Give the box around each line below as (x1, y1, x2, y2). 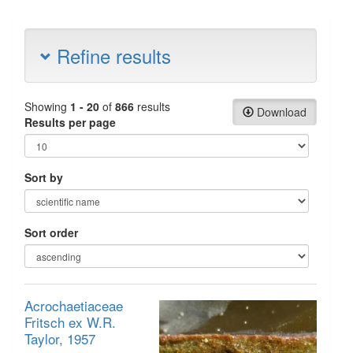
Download (254, 104, 307, 120)
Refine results (51, 42, 171, 69)
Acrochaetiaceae (24, 295, 123, 315)
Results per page (24, 114, 116, 130)
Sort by (24, 169, 63, 185)
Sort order (24, 225, 78, 240)
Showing (24, 98, 70, 114)
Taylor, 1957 (24, 329, 95, 348)
